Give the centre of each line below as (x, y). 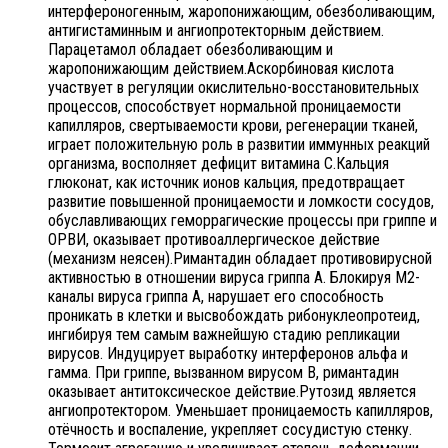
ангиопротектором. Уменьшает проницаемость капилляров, (240, 410)
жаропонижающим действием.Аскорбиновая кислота (221, 68)
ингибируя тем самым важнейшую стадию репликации (224, 334)
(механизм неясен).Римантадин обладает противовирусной (240, 258)
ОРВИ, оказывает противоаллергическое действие (214, 239)
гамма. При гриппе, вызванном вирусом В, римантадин (223, 372)
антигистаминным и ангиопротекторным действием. (216, 30)
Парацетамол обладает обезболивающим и (190, 49)
